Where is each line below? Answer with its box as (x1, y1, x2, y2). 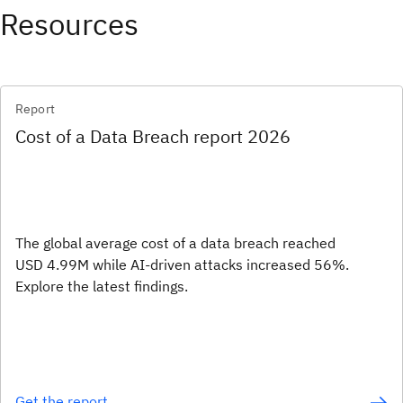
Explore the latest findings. (15, 276, 188, 295)
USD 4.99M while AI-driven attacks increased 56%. (15, 255, 349, 273)
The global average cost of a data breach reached (15, 233, 336, 252)
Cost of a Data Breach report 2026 (15, 123, 291, 148)
